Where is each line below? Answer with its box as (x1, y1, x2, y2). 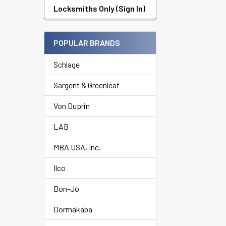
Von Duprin (53, 101, 90, 110)
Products (165, 2, 203, 13)
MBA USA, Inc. (53, 142, 101, 152)
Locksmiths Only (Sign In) (53, 4, 145, 13)
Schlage (53, 60, 80, 69)
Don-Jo (53, 184, 79, 193)
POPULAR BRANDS (53, 38, 120, 47)
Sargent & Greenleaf (53, 80, 120, 90)
